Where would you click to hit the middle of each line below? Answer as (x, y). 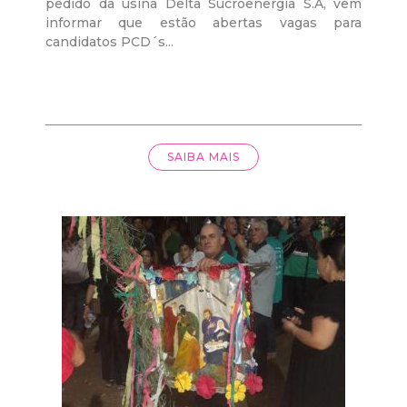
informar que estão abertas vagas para (203, 23)
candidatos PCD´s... (109, 42)
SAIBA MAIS (203, 157)
